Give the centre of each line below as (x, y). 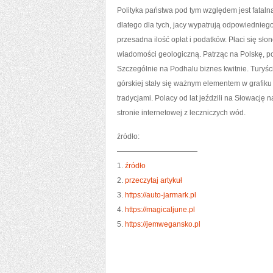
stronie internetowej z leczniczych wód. (181, 113)
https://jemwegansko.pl (163, 224)
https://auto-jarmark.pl (161, 195)
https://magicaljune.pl (160, 210)
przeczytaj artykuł (154, 180)
